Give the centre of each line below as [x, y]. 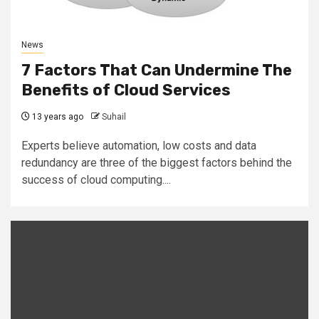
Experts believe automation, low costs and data [139, 145]
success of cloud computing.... [96, 179]
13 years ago [57, 116]
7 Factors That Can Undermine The [157, 70]
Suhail [114, 116]
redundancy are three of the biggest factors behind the [157, 162]
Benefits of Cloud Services [126, 90]
